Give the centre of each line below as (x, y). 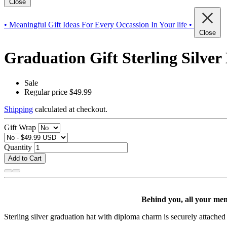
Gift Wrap (20, 127)
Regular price (46, 92)
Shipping (18, 109)
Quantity (18, 147)
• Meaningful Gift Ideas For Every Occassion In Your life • (98, 24)
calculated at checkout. (70, 109)
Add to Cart (25, 158)
